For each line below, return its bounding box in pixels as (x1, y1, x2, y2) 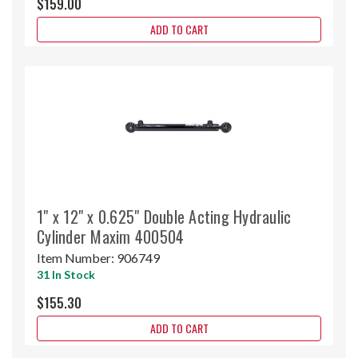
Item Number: (37, 249, 117, 265)
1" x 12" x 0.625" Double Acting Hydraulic (37, 204, 292, 229)
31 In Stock (37, 267, 95, 281)
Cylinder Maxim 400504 (37, 224, 185, 249)
